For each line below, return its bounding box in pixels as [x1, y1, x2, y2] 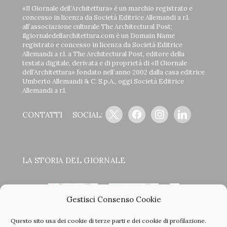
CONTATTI [22, 109, 62, 120]
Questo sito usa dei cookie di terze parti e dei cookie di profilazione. [11, 217, 206, 224]
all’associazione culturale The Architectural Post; [22, 22, 172, 31]
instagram [150, 104, 183, 113]
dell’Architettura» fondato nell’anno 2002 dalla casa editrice [22, 67, 205, 77]
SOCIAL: [62, 109, 103, 120]
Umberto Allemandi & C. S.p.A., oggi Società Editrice [22, 77, 184, 86]
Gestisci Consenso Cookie [66, 195, 161, 204]
